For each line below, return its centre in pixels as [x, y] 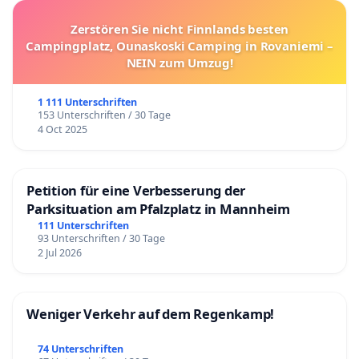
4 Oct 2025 [62, 129]
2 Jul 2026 [59, 252]
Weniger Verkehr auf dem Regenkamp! [151, 313]
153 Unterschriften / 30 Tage [104, 115]
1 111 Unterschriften [87, 102]
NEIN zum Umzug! [179, 62]
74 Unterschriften [80, 349]
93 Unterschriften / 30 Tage [101, 238]
